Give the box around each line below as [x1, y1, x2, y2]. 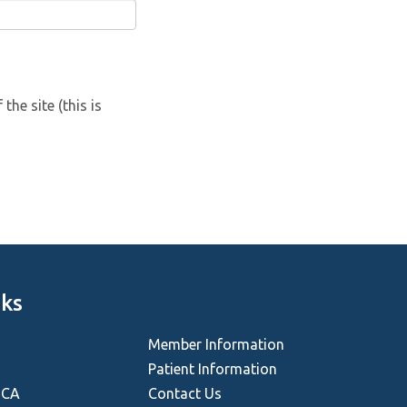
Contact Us [148, 384, 223, 402]
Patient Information [148, 360, 278, 377]
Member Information [148, 335, 285, 352]
